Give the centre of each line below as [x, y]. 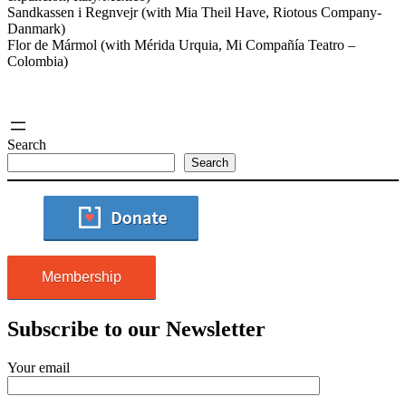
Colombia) [38, 61]
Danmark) [36, 28]
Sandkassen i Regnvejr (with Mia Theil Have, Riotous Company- [194, 12]
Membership [82, 276]
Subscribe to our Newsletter [136, 329]
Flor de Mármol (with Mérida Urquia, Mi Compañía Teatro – [181, 44]
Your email [39, 367]
